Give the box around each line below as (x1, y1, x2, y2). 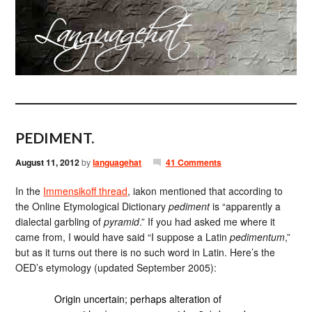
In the (15, 184, 44, 198)
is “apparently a (210, 199, 281, 213)
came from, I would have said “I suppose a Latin (15, 230, 231, 244)
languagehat (93, 156, 142, 169)
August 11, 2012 (15, 156, 80, 169)
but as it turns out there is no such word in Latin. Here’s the (15, 245, 276, 259)
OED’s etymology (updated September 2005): (15, 260, 217, 274)
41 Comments (165, 156, 221, 169)
